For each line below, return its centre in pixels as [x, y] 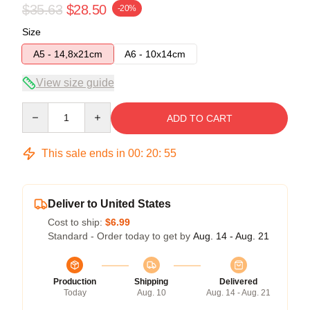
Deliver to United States [109, 203]
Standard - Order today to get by [120, 236]
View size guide [75, 82]
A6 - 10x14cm [155, 54]
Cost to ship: [76, 222]
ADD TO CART [199, 118]
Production [75, 281]
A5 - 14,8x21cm [68, 54]
